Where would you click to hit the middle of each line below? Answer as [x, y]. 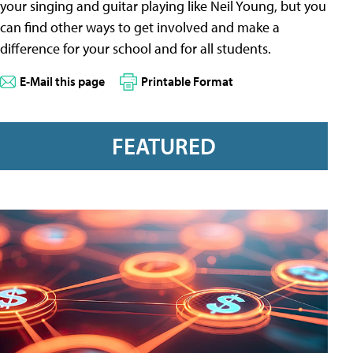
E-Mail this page [62, 82]
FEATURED [164, 145]
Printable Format [187, 82]
